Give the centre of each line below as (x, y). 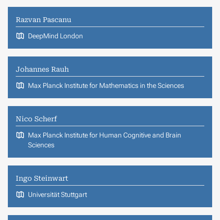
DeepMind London (55, 36)
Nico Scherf (36, 119)
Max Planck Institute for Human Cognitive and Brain (104, 135)
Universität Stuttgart (57, 194)
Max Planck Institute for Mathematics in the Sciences (106, 85)
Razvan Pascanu (43, 19)
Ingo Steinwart (42, 178)
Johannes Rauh (42, 69)
